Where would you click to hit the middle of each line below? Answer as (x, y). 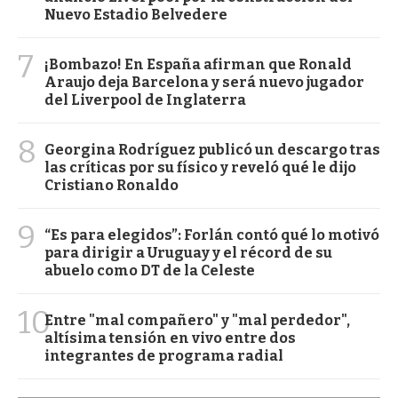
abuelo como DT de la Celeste (150, 270)
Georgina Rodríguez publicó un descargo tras (212, 149)
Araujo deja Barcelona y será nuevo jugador (204, 82)
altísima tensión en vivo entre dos (170, 338)
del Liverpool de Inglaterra (145, 99)
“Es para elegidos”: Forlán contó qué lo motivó (212, 235)
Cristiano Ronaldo (111, 185)
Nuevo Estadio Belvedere (136, 14)
